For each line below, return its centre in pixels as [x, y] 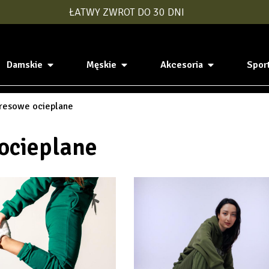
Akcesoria [181, 65]
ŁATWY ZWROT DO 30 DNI [127, 12]
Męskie [101, 65]
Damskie [24, 65]
